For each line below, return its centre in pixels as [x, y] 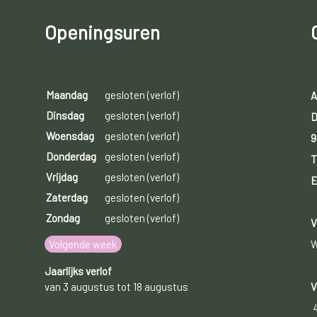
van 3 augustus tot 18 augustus [116, 287]
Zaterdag [67, 198]
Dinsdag [65, 116]
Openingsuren [102, 32]
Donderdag [71, 157]
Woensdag [70, 136]
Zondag [63, 218]
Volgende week [83, 244]
